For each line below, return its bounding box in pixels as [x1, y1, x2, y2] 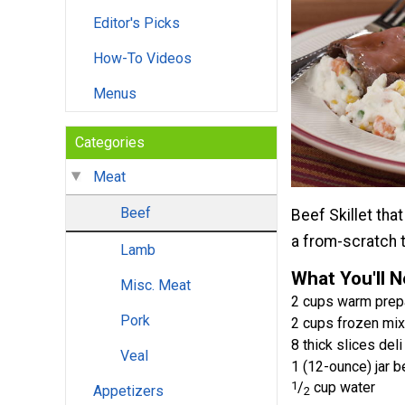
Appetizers [93, 382, 164, 400]
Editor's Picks [93, 14, 180, 33]
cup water [310, 379, 375, 397]
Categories [75, 134, 145, 152]
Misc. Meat [120, 277, 191, 295]
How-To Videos [93, 50, 192, 68]
